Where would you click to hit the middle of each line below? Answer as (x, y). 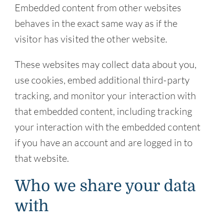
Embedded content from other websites (98, 8)
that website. (42, 158)
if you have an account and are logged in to (104, 143)
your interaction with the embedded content (108, 127)
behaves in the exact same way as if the (96, 23)
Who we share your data (105, 186)
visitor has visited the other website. (91, 39)
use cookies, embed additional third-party (102, 80)
